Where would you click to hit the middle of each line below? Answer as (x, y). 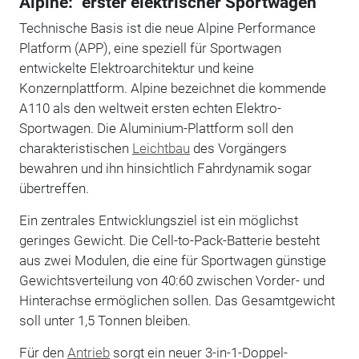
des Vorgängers (238, 148)
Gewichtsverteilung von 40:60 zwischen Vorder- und (171, 280)
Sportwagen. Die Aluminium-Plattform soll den (156, 128)
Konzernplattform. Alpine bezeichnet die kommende (172, 88)
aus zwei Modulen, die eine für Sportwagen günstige (172, 260)
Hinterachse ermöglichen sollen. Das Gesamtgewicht (177, 300)
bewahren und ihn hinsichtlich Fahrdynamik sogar (165, 168)
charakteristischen (75, 148)
